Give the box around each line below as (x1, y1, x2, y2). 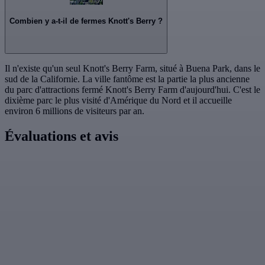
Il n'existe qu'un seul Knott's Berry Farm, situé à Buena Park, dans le (5, 63, 260, 74)
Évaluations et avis (5, 128, 118, 144)
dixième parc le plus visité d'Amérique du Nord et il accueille (5, 95, 232, 106)
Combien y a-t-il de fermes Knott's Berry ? (9, 17, 163, 26)
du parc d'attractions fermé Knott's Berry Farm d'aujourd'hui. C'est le (5, 85, 260, 95)
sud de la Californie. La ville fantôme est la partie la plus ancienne (5, 74, 250, 85)
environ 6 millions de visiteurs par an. (5, 106, 144, 117)
